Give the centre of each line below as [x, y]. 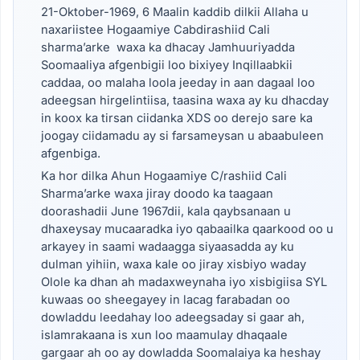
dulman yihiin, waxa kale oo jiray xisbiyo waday [173, 265]
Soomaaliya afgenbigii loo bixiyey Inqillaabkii [166, 65]
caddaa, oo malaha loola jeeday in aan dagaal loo [178, 82]
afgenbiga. [70, 153]
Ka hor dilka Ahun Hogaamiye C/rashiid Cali [164, 176]
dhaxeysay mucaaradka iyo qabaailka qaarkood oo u [187, 229]
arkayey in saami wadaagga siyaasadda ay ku [167, 247]
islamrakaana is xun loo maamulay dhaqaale [164, 335]
